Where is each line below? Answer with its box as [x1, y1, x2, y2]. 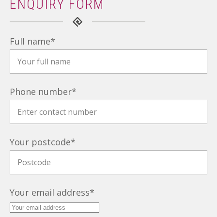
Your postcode [10, 136, 71, 148]
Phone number [10, 86, 72, 97]
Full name [10, 35, 50, 47]
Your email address [10, 186, 90, 198]
